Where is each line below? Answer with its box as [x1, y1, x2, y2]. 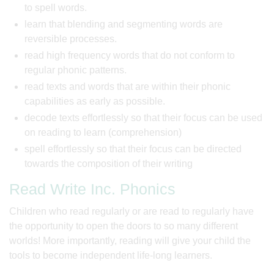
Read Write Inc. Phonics [9, 180, 180, 198]
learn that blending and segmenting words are [24, 19, 223, 29]
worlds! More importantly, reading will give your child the [9, 235, 251, 246]
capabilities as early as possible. [24, 96, 165, 106]
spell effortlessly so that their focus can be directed [24, 144, 242, 154]
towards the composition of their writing [24, 158, 193, 169]
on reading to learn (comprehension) [24, 127, 182, 138]
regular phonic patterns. [24, 65, 127, 75]
